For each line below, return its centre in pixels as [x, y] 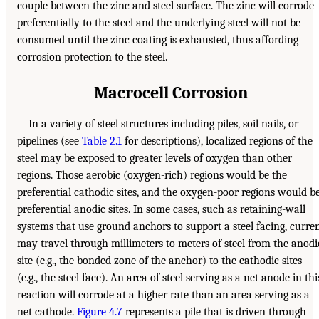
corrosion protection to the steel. [92, 57]
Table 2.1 [102, 141]
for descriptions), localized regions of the [217, 141]
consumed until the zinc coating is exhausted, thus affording [158, 40]
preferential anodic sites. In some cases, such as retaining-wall [161, 210]
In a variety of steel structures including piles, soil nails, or [163, 124]
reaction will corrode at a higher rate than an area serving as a [163, 295]
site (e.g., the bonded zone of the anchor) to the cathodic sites [159, 261]
